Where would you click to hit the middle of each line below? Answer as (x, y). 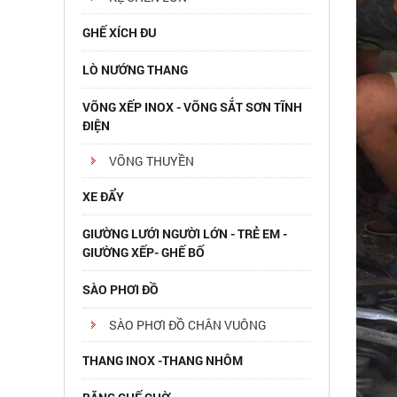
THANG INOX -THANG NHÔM (163, 360)
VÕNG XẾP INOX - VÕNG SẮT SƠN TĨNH (192, 107)
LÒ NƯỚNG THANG (135, 70)
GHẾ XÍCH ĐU (120, 32)
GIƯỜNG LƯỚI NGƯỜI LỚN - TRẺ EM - (185, 234)
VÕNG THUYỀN (152, 161)
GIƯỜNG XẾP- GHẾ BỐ (144, 252)
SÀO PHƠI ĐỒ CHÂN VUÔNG (188, 325)
